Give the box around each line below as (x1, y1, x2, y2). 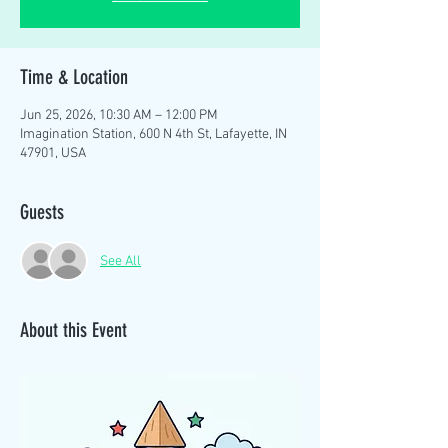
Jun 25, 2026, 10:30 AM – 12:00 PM (20, 107, 218, 124)
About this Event (20, 318, 127, 342)
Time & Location (20, 65, 128, 89)
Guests (20, 200, 64, 224)
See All (100, 252, 141, 270)
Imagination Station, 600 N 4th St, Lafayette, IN (20, 126, 287, 143)
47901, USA (20, 145, 86, 162)
